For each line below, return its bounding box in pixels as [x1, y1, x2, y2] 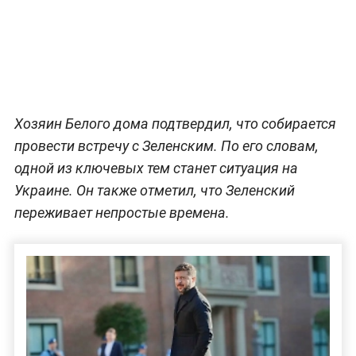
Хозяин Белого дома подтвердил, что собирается [14, 114, 336, 132]
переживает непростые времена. [14, 203, 230, 221]
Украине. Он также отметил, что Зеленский [14, 181, 295, 199]
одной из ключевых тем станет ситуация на [14, 159, 298, 176]
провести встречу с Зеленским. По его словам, [14, 137, 319, 154]
